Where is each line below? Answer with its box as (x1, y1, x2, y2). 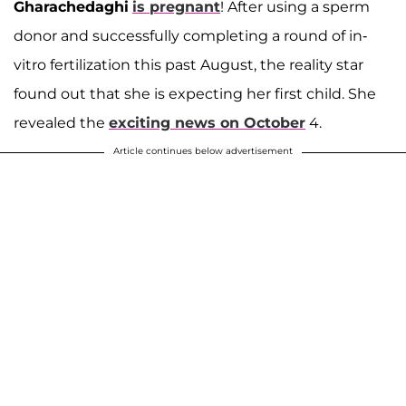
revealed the (14, 113, 109, 131)
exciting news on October (109, 113, 305, 131)
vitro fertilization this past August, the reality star (14, 55, 363, 73)
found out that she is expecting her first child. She (14, 84, 376, 102)
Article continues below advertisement (113, 144, 293, 157)
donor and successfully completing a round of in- (14, 26, 367, 44)
